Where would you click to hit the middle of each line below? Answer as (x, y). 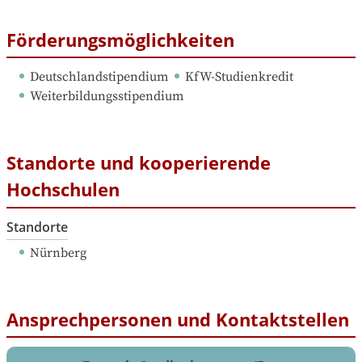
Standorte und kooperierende (139, 163)
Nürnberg (58, 253)
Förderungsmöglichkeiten (120, 39)
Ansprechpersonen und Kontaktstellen (178, 319)
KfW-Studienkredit (239, 77)
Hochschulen (63, 189)
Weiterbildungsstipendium (107, 97)
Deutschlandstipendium (99, 77)
